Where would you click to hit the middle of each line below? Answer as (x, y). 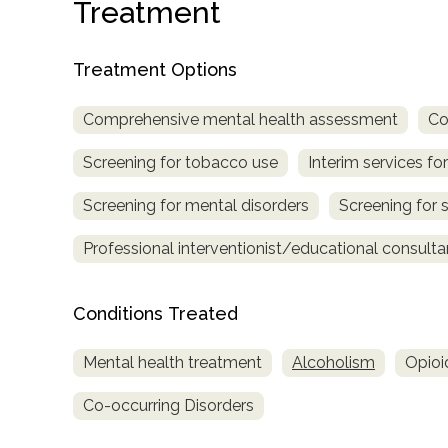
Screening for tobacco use (180, 162)
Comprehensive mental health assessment (240, 119)
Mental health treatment (172, 363)
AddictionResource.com (130, 325)
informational (86, 409)
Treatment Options (155, 69)
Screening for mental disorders (196, 205)
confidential (79, 185)
